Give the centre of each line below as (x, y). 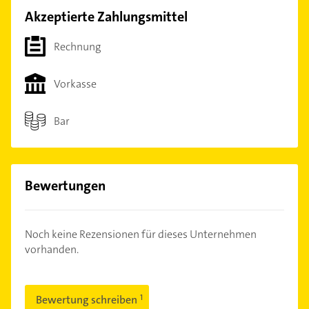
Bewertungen (65, 186)
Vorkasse (75, 83)
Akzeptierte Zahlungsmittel (106, 17)
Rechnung (77, 46)
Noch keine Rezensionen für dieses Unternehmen (141, 235)
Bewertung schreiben (88, 300)
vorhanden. (52, 250)
